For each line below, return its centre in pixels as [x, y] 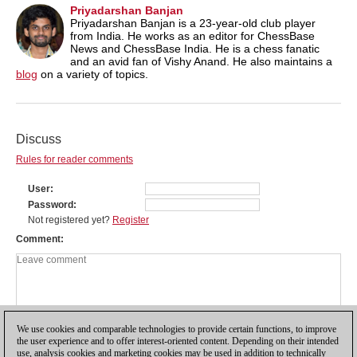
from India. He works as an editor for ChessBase [192, 35]
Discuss [39, 139]
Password [51, 204]
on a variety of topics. [93, 74]
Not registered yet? [70, 220]
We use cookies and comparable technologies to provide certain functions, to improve [177, 329]
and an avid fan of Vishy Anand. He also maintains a [201, 61]
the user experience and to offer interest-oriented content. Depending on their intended [178, 341]
